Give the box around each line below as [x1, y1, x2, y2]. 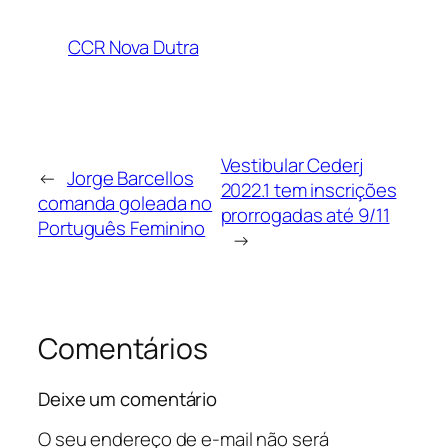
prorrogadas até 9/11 [220, 202, 390, 229]
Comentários [38, 329, 208, 369]
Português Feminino [38, 214, 206, 241]
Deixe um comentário [38, 385, 218, 412]
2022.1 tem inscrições [220, 177, 397, 204]
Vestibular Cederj [220, 152, 363, 179]
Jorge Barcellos [66, 164, 194, 191]
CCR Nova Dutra [68, 34, 199, 61]
